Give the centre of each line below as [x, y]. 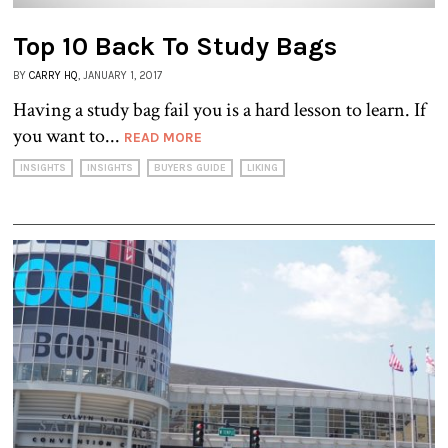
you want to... [68, 136]
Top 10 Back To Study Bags [175, 47]
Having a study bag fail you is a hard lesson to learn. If [219, 110]
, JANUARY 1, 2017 [120, 76]
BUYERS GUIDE [190, 168]
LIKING [262, 168]
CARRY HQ [53, 76]
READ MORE [163, 138]
